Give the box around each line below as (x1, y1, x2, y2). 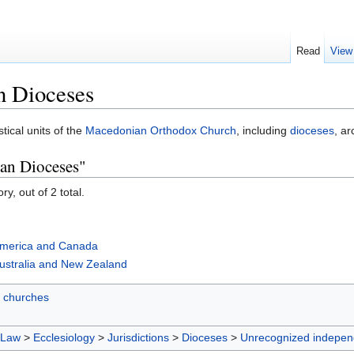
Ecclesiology (33, 331, 95, 345)
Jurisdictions (107, 331, 169, 345)
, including (236, 124, 290, 137)
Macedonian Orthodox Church (85, 124, 236, 137)
